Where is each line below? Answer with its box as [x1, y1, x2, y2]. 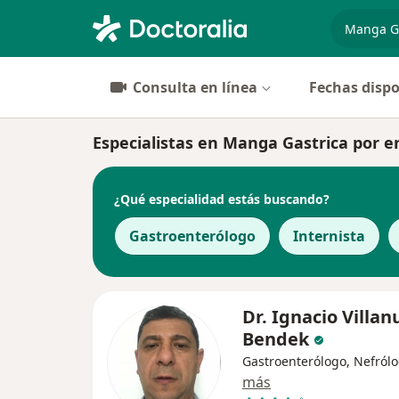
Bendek [242, 327, 309, 351]
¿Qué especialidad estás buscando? [114, 190, 330, 208]
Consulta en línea [133, 77, 257, 97]
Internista [293, 226, 365, 246]
